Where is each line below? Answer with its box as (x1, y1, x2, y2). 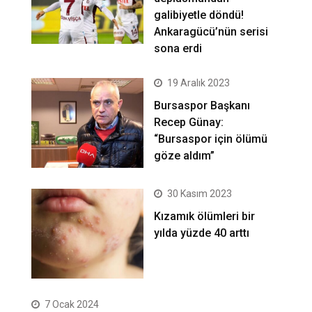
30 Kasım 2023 (167, 188, 233, 200)
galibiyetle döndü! (154, 8, 244, 22)
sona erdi (154, 42, 203, 56)
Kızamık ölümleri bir (154, 210, 256, 224)
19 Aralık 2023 (167, 77, 231, 89)
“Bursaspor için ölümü (154, 132, 268, 146)
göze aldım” (154, 149, 215, 163)
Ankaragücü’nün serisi (154, 25, 269, 39)
